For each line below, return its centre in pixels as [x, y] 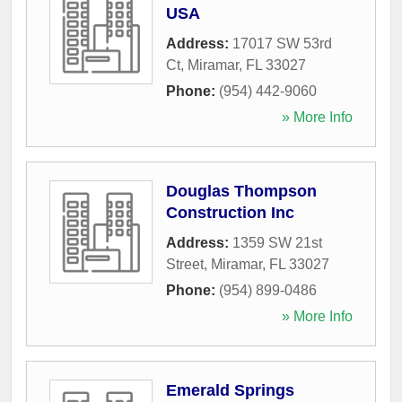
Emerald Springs [230, 390]
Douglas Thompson [241, 191]
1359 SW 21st [277, 242]
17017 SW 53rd [282, 43]
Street [185, 264]
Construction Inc [230, 212]
